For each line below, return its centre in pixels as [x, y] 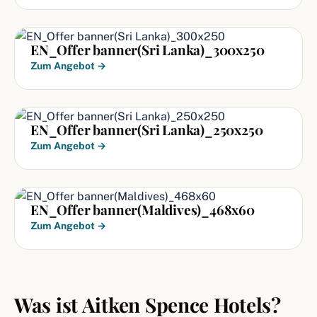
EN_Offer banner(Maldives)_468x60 [143, 209]
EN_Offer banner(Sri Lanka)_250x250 [147, 129]
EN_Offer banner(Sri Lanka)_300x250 [148, 50]
